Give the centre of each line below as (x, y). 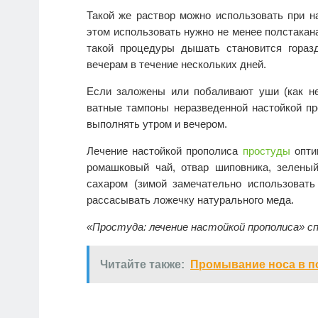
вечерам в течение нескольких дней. (176, 65)
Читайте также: (142, 265)
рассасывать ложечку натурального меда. (190, 200)
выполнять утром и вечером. (157, 124)
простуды (266, 151)
